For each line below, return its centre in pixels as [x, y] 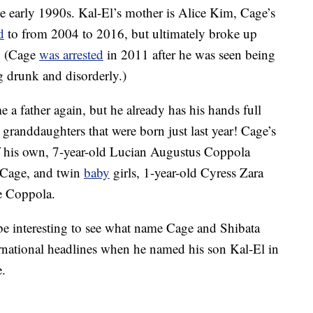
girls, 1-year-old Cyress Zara [187, 173]
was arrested [71, 54]
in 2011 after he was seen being [189, 54]
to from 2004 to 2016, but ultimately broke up [131, 34]
